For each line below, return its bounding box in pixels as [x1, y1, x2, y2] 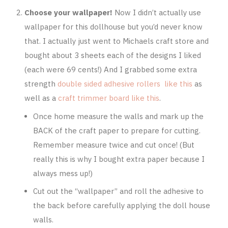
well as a [24, 93, 58, 103]
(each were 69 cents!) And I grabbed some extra [24, 65, 197, 75]
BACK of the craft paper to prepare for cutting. [33, 125, 201, 135]
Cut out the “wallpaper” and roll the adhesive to [33, 186, 204, 196]
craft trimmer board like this [58, 93, 159, 103]
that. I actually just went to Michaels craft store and [24, 36, 209, 46]
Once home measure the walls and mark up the [33, 111, 204, 121]
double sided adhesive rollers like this [57, 79, 192, 89]
